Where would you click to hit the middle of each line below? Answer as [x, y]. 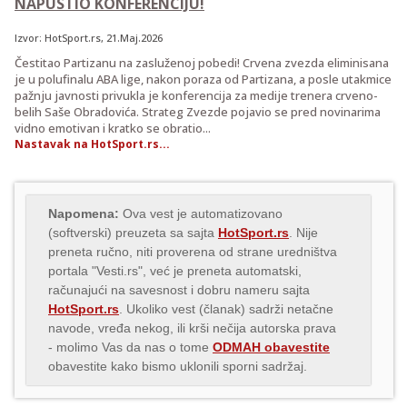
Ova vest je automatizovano [201, 213]
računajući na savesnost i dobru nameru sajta [179, 289]
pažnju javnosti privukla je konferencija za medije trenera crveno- [196, 95]
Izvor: [30, 37]
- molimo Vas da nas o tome [130, 347]
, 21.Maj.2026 [132, 37]
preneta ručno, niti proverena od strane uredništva [193, 251]
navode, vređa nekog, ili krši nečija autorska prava [192, 328]
